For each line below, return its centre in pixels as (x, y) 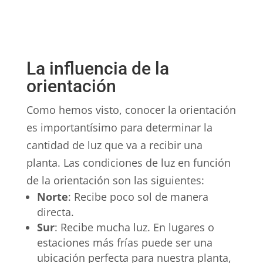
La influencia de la (97, 69)
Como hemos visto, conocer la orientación (131, 110)
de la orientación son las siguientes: (115, 181)
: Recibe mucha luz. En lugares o (134, 227)
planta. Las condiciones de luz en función (128, 163)
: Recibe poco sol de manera (138, 197)
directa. (55, 212)
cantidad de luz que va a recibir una (114, 145)
